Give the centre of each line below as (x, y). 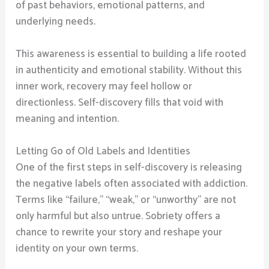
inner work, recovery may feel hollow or (104, 86)
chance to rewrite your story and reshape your (119, 232)
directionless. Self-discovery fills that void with (120, 102)
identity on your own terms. (77, 248)
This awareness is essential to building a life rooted (131, 54)
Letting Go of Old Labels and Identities (103, 151)
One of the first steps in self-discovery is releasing (129, 167)
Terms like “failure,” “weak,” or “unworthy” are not (126, 200)
